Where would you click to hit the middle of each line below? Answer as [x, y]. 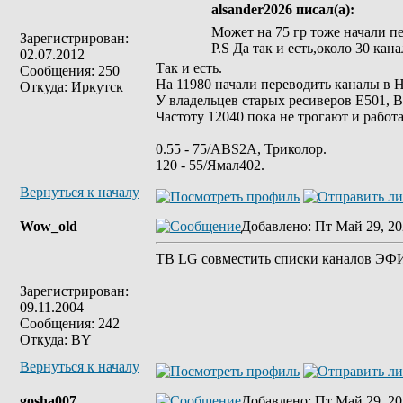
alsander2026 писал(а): [282, 9]
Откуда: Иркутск [72, 87]
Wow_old [49, 226]
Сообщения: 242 [70, 323]
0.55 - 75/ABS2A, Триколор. [241, 149]
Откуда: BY [56, 340]
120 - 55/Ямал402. [210, 165]
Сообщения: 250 [70, 71]
